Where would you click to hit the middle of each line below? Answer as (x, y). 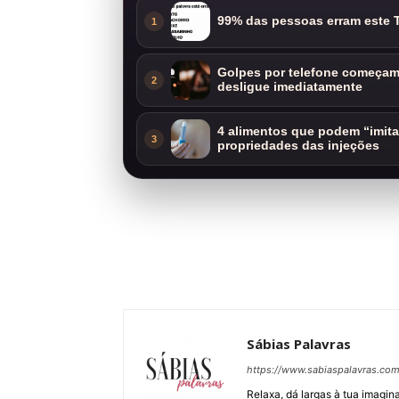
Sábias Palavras (299, 344)
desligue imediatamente (290, 87)
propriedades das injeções (298, 146)
